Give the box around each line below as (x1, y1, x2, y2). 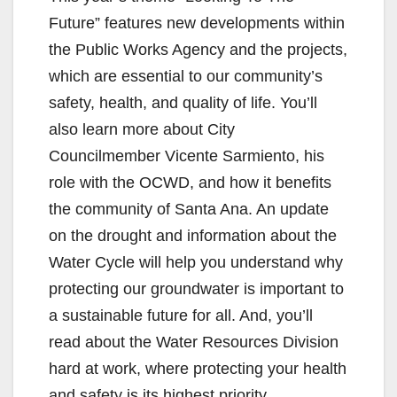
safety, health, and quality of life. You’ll (49, 93, 317, 112)
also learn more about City (49, 120, 235, 138)
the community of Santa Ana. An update (49, 199, 329, 218)
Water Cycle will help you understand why (49, 253, 343, 271)
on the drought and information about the (49, 226, 337, 245)
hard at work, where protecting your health (49, 359, 346, 378)
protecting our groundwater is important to (49, 279, 344, 298)
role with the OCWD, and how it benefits (49, 173, 331, 191)
